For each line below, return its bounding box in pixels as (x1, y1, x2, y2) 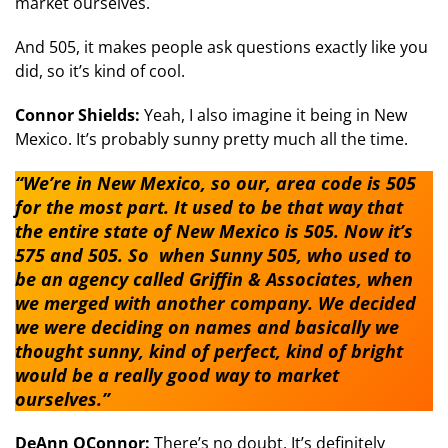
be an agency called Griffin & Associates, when (15, 266, 413, 291)
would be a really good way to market (15, 362, 339, 387)
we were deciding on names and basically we (15, 314, 399, 339)
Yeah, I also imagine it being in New (144, 103, 407, 126)
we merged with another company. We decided (15, 290, 416, 315)
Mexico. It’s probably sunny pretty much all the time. (15, 127, 408, 150)
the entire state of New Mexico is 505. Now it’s (15, 218, 413, 243)
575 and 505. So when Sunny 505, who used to (15, 242, 412, 267)
